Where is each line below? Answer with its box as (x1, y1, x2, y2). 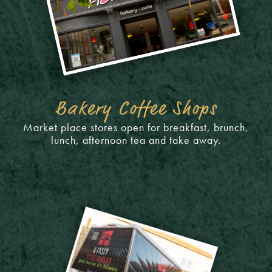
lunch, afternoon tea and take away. (51, 132, 221, 147)
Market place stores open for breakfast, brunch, (23, 120, 249, 134)
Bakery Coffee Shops (55, 100, 217, 119)
